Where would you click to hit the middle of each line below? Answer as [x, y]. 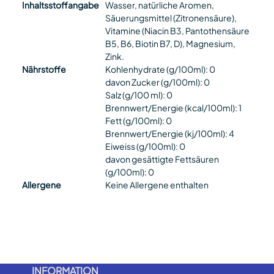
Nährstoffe [44, 69]
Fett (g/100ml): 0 [138, 121]
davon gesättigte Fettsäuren [162, 159]
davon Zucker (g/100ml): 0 [157, 82]
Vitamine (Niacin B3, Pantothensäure [177, 31]
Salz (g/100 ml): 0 [139, 95]
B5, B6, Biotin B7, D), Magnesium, [170, 44]
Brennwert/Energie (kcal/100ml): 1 [173, 108]
